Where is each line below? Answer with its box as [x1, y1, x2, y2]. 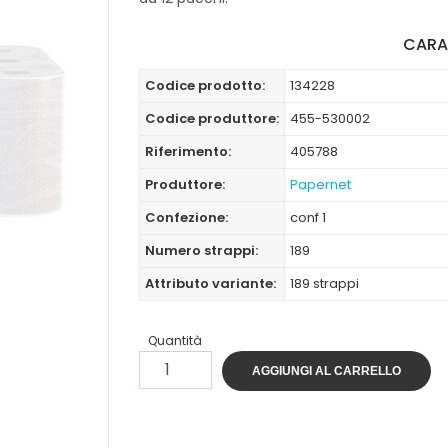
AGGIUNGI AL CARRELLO [251, 364, 401, 378]
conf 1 [289, 208, 326, 227]
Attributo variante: [144, 274, 276, 293]
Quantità [148, 332, 203, 349]
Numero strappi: [144, 241, 258, 260]
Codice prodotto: [144, 76, 265, 95]
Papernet [289, 175, 351, 194]
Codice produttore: [144, 109, 279, 128]
